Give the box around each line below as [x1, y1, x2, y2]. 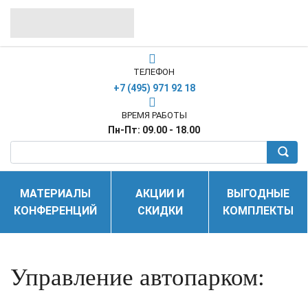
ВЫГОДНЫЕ [227, 187, 289, 201]
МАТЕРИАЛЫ [20, 187, 91, 201]
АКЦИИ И [135, 187, 184, 201]
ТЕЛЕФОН [133, 66, 175, 77]
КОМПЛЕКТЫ [223, 204, 294, 218]
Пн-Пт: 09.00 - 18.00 [108, 124, 200, 135]
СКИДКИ [137, 204, 183, 218]
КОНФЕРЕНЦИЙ [14, 204, 97, 218]
